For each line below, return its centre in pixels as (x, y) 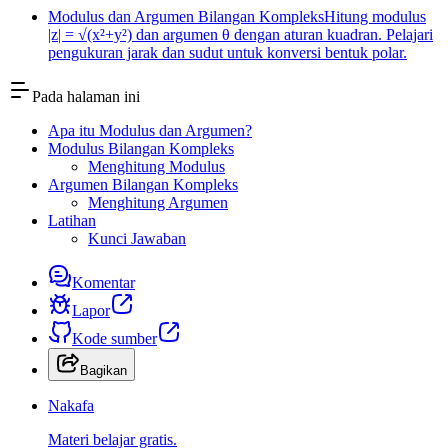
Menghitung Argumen (158, 203)
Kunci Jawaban (137, 239)
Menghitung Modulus (156, 167)
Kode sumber (114, 339)
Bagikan (103, 371)
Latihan (72, 221)
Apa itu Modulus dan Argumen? (150, 131)
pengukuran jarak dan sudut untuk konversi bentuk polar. (227, 53)
